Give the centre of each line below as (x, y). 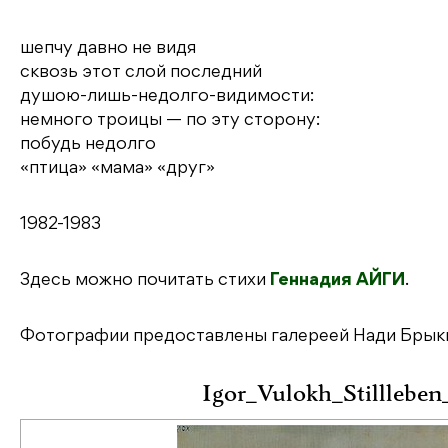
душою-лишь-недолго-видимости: (167, 96)
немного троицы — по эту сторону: (170, 120)
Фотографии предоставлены (145, 336)
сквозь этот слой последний (141, 72)
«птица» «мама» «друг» (117, 168)
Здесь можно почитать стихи (145, 280)
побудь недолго (88, 144)
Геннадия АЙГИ (337, 280)
